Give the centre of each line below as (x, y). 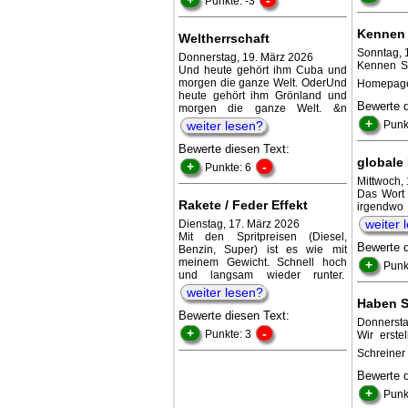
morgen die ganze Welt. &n (263, 108)
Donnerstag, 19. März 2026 (246, 57)
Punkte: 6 (229, 167)
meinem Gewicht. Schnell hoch (263, 262)
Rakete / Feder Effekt (243, 204)
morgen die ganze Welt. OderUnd (263, 82)
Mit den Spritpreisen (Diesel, (263, 236)
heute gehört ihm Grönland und (263, 95)
